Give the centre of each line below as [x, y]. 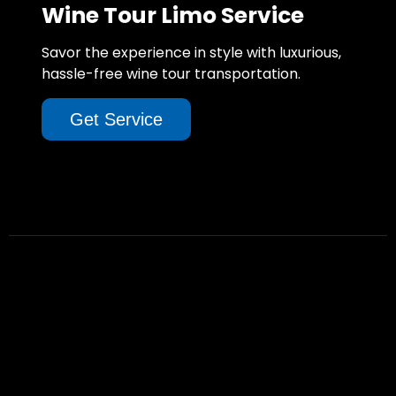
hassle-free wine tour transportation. [171, 73]
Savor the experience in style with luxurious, [191, 52]
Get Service [116, 119]
